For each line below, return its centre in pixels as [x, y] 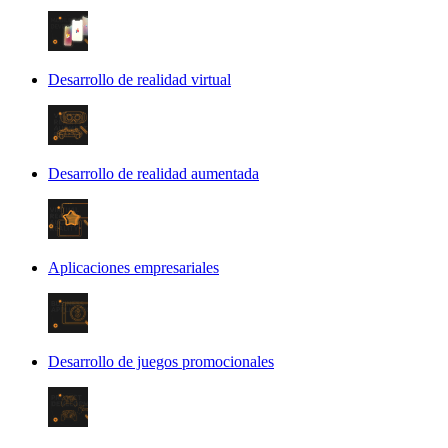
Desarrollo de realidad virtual [139, 79]
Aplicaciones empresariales [133, 267]
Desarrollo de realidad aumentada [153, 173]
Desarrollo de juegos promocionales [161, 361]
